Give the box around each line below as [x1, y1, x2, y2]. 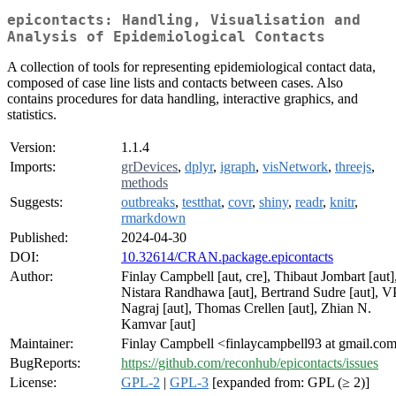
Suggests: [10, 194, 63, 210]
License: [10, 375, 57, 391]
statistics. [7, 107, 57, 123]
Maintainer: [10, 336, 73, 352]
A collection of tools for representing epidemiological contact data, [7, 59, 376, 75]
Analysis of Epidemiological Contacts [7, 28, 325, 46]
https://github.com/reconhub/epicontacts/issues [121, 355, 378, 371]
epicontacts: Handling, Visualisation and [7, 11, 361, 29]
